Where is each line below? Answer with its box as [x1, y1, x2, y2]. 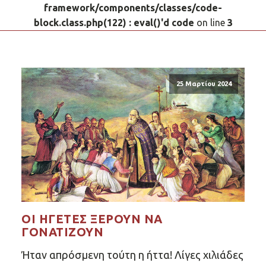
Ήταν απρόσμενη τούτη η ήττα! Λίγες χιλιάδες [21, 248, 243, 261]
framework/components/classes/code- [44, 2, 222, 13]
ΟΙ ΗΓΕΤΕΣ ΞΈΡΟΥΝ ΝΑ [21, 211, 163, 226]
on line [194, 17, 227, 28]
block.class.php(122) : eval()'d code [33, 17, 194, 28]
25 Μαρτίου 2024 [176, 80, 232, 88]
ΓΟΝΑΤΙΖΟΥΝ [21, 224, 103, 239]
